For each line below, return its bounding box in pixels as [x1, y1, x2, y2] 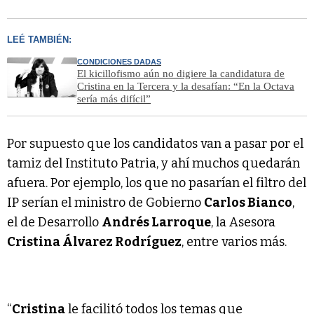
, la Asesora [211, 214, 275, 230]
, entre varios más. [182, 233, 287, 250]
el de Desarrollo [7, 214, 102, 230]
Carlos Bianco [204, 194, 292, 210]
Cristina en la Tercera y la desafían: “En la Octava [77, 80, 294, 92]
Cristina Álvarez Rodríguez [7, 233, 182, 250]
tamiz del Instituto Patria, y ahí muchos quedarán [7, 155, 300, 171]
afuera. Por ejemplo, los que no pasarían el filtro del [7, 175, 306, 191]
